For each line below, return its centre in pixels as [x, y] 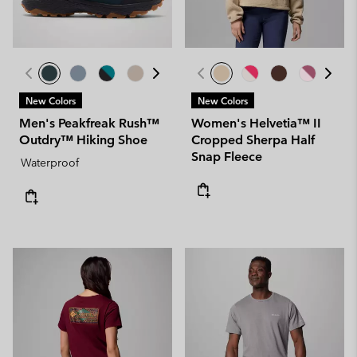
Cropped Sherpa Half [253, 140]
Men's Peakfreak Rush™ [89, 123]
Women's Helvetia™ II [256, 123]
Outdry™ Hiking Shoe [83, 140]
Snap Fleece [227, 157]
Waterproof [50, 163]
